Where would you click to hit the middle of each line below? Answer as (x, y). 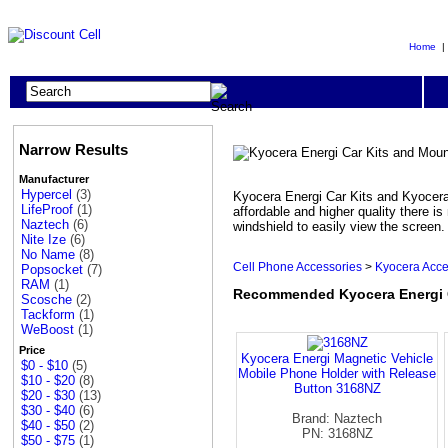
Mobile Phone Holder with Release (337, 373)
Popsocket (52, 270)
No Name (48, 255)
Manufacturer (54, 179)
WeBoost (47, 330)
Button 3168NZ (337, 388)
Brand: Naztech (337, 418)
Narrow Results (73, 150)
